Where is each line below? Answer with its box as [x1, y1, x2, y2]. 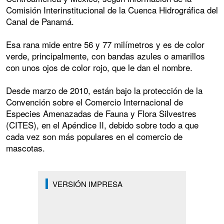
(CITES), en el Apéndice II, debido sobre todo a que [6, 118, 198, 131]
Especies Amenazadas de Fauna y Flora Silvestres [6, 107, 196, 120]
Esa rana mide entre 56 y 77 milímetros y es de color [6, 38, 204, 51]
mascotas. [6, 141, 45, 154]
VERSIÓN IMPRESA [52, 178, 122, 189]
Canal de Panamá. [6, 15, 74, 28]
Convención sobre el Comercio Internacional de [6, 95, 183, 108]
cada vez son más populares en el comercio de [6, 130, 182, 143]
